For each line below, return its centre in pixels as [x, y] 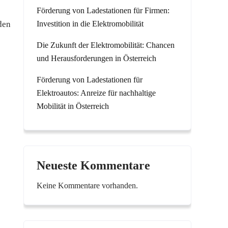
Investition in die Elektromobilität [90, 24]
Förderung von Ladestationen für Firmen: [103, 10]
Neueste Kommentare [93, 165]
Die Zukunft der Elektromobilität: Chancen [106, 45]
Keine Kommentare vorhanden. [87, 186]
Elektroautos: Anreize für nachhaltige [96, 93]
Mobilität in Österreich [73, 106]
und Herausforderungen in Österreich [96, 58]
